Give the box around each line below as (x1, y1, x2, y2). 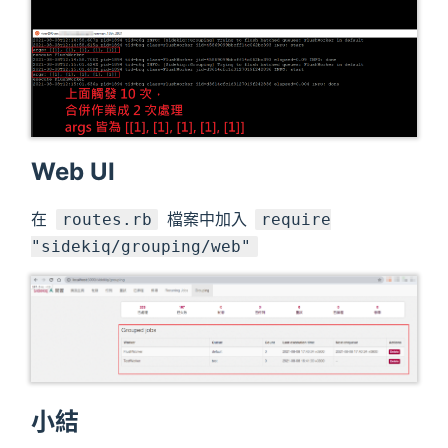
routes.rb (61, 209, 152, 229)
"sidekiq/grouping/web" (31, 236, 252, 256)
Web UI (31, 156, 116, 186)
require (261, 209, 332, 229)
